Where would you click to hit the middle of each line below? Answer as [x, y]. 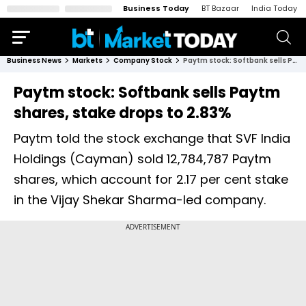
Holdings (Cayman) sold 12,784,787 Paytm [142, 159]
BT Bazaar [220, 8]
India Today [274, 8]
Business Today [156, 8]
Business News [34, 60]
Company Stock [143, 60]
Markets [87, 60]
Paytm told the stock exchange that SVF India [152, 138]
